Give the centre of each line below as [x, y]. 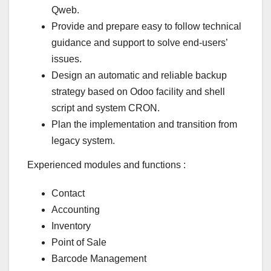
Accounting [76, 210]
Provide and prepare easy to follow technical [146, 27]
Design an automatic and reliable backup [139, 76]
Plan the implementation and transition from [144, 125]
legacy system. [83, 141]
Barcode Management [99, 259]
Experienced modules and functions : [106, 165]
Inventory [71, 226]
